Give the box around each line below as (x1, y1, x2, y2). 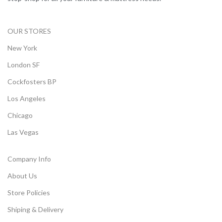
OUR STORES (7, 27, 51, 35)
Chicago (7, 111, 33, 119)
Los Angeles (7, 94, 46, 103)
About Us (7, 171, 37, 180)
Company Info (7, 155, 51, 163)
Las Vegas (7, 128, 39, 136)
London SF (7, 60, 40, 69)
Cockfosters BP (7, 77, 56, 86)
